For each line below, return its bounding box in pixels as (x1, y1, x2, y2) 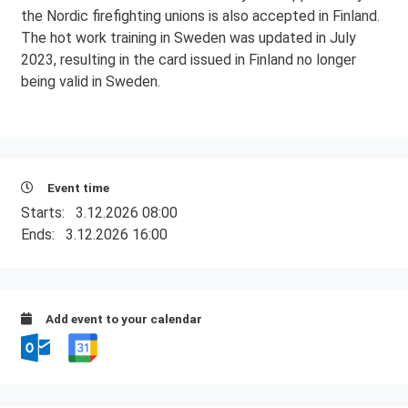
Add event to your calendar (43, 311, 202, 326)
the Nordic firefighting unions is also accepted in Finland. (21, 7, 380, 25)
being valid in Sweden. (21, 73, 160, 90)
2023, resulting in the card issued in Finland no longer (21, 51, 356, 68)
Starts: (21, 204, 76, 221)
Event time (45, 180, 109, 195)
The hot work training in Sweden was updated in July (21, 29, 356, 46)
